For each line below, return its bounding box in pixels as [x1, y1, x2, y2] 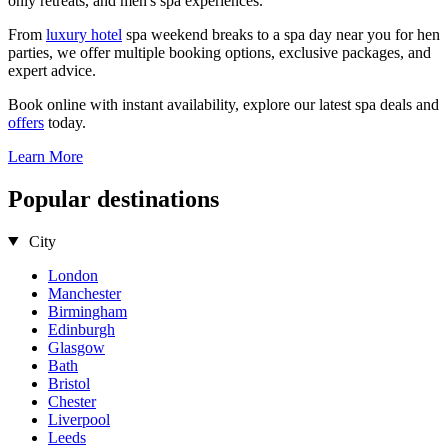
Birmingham [48, 302, 127, 320]
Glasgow [48, 338, 105, 356]
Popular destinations [8, 185, 219, 212]
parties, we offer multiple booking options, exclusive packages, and [8, 43, 431, 61]
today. [44, 113, 86, 131]
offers [8, 113, 44, 131]
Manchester [48, 284, 121, 302]
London [48, 266, 98, 284]
